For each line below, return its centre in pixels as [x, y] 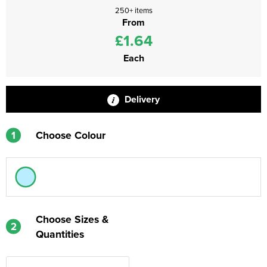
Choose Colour [71, 135]
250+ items [133, 10]
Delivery [141, 99]
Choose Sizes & [72, 219]
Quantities [60, 234]
